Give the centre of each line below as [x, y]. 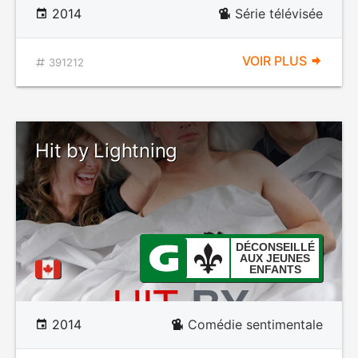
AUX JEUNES [275, 258]
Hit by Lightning [107, 151]
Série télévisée [279, 14]
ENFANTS [275, 269]
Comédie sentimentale [255, 324]
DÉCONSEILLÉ [275, 247]
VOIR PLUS [276, 61]
